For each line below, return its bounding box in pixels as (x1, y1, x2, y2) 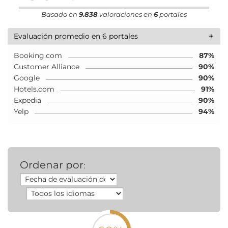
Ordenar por (20, 158, 83, 171)
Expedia (14, 95, 41, 105)
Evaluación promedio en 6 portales (14, 31, 138, 41)
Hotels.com (14, 84, 54, 94)
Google (14, 73, 40, 82)
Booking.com (14, 50, 62, 60)
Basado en (41, 10, 79, 18)
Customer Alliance (14, 62, 79, 71)
